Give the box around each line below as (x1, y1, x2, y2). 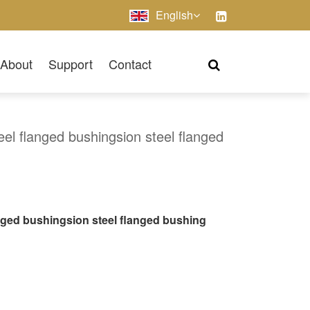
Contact (109, 54, 152, 73)
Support (48, 54, 93, 73)
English (155, 6, 193, 23)
